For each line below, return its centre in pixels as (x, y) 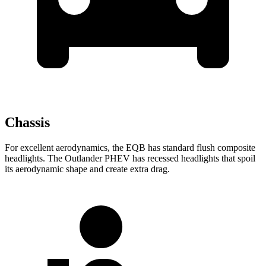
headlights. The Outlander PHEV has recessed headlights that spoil (130, 158)
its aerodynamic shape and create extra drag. (87, 169)
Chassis (27, 122)
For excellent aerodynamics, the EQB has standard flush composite (130, 147)
